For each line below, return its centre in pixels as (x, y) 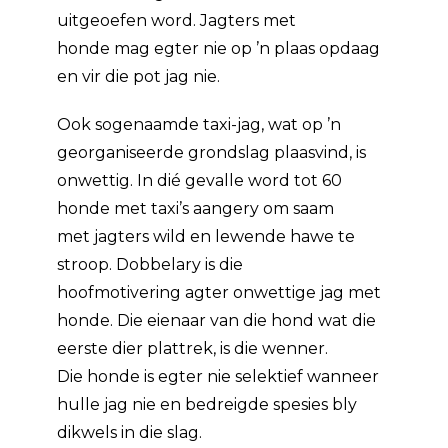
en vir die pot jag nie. (139, 76)
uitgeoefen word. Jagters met (177, 20)
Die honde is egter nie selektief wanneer (218, 376)
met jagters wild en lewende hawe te (206, 236)
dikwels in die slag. (130, 432)
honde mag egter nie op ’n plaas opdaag (219, 48)
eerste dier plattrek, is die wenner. (193, 348)
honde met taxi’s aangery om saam (196, 208)
